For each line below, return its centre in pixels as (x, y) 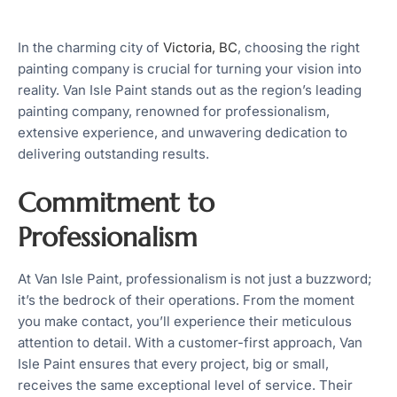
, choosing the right (299, 47)
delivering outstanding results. (113, 154)
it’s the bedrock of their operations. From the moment (186, 300)
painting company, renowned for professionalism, (174, 111)
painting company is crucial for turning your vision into (190, 69)
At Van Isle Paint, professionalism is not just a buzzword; (195, 278)
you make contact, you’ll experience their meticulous (185, 321)
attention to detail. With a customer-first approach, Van (190, 342)
